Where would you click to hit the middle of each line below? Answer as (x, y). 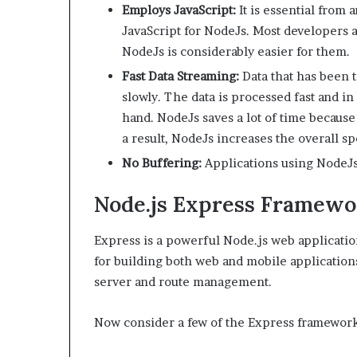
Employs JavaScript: (179, 10)
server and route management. (183, 281)
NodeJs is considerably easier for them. (236, 52)
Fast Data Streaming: (180, 76)
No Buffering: (162, 163)
